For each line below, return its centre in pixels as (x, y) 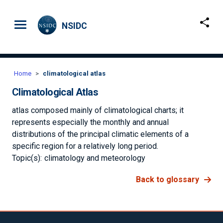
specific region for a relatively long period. (85, 146)
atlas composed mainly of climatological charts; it (98, 110)
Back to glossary (167, 180)
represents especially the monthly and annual (90, 122)
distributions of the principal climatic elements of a (100, 134)
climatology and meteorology (95, 158)
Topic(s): (27, 158)
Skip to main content (145, 21)
